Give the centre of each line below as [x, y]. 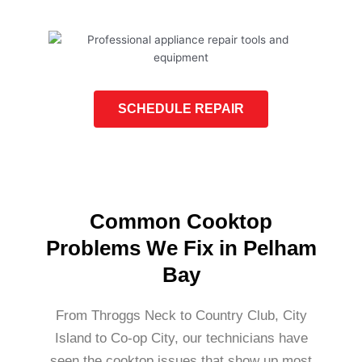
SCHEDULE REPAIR [181, 108]
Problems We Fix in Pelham [181, 248]
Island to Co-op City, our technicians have [181, 338]
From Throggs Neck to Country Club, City [181, 315]
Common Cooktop [181, 221]
